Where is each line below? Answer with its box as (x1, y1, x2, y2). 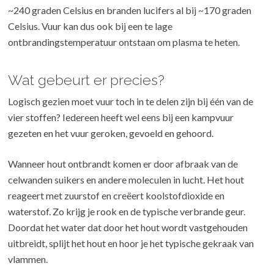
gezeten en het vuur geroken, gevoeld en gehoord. (8, 127, 214, 139)
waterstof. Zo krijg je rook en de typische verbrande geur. (8, 206, 246, 218)
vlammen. (8, 253, 48, 265)
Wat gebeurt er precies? (8, 72, 165, 89)
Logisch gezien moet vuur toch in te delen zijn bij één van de (8, 95, 254, 108)
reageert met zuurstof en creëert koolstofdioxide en (8, 190, 225, 202)
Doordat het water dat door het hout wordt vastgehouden (8, 221, 248, 234)
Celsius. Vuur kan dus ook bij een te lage (8, 20, 173, 32)
